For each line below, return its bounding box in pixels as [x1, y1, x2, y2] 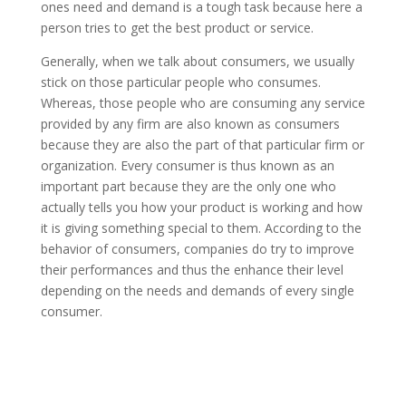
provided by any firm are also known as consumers [40, 115, 340, 132]
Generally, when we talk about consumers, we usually [40, 53, 354, 70]
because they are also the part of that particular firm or [40, 136, 364, 153]
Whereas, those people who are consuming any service [40, 94, 365, 111]
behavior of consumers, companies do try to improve [40, 240, 354, 257]
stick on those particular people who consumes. [40, 73, 321, 91]
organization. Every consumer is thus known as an [40, 157, 334, 174]
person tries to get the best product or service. [40, 19, 314, 36]
